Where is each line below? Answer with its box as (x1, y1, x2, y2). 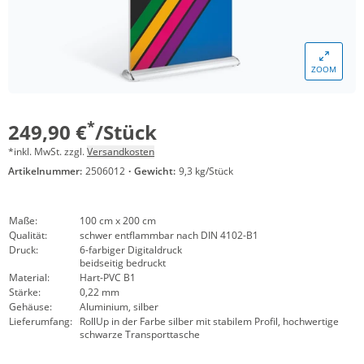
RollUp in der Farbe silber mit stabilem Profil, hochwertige (80, 314, 339, 328)
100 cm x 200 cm (80, 214, 156, 227)
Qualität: (9, 228, 47, 242)
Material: (9, 271, 50, 284)
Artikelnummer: (8, 164, 82, 178)
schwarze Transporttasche (80, 327, 200, 341)
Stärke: (9, 285, 41, 299)
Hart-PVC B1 (80, 271, 136, 284)
